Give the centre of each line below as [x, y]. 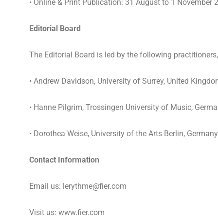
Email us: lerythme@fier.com [78, 186]
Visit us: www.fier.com [67, 212]
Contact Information [64, 160]
